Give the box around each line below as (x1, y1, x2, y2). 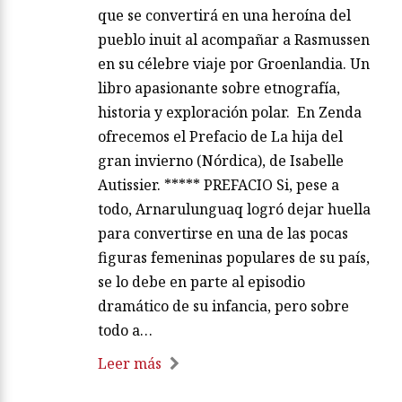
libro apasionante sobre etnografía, (98, 77, 340, 98)
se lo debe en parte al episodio (98, 271, 305, 292)
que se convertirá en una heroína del (98, 4, 351, 25)
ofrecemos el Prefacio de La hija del (98, 126, 343, 146)
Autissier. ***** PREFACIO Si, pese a (98, 174, 339, 195)
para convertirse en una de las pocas (98, 223, 348, 243)
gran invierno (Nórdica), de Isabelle (98, 150, 344, 170)
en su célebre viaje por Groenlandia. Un (98, 53, 370, 74)
